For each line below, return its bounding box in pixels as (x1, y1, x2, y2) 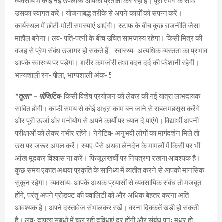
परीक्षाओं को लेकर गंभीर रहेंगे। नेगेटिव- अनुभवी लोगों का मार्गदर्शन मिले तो (15, 128, 199, 138)
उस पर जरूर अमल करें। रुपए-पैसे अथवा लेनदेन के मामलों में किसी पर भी (15, 141, 200, 151)
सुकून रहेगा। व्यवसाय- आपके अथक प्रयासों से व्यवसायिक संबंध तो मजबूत (15, 178, 201, 188)
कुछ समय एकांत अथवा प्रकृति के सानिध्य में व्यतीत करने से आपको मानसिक (15, 166, 204, 175)
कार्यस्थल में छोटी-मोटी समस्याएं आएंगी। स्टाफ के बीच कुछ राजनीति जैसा (15, 21, 200, 31)
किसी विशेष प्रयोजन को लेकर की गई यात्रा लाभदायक (62, 91, 200, 101)
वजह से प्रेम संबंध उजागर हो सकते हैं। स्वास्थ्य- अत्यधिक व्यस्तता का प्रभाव (15, 46, 207, 55)
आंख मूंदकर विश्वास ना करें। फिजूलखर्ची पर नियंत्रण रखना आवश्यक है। (15, 153, 201, 163)
